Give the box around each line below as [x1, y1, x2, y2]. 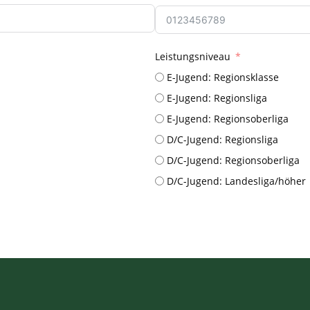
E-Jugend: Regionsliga [167, 91, 267, 104]
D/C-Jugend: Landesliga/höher [167, 174, 306, 188]
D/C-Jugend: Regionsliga [167, 132, 278, 146]
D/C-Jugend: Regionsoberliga [167, 153, 300, 167]
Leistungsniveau [155, 49, 230, 63]
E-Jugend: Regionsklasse [167, 70, 279, 84]
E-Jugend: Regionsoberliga [167, 111, 289, 125]
